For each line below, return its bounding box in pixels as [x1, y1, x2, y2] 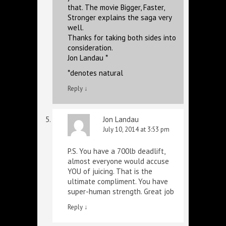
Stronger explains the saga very [68, 13, 172, 22]
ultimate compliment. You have [68, 177, 168, 186]
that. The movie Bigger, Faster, [68, 3, 164, 12]
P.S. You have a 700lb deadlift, [68, 146, 165, 156]
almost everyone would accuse [68, 156, 169, 166]
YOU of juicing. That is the [68, 166, 152, 176]
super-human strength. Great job [68, 187, 174, 196]
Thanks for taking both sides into [68, 33, 176, 42]
